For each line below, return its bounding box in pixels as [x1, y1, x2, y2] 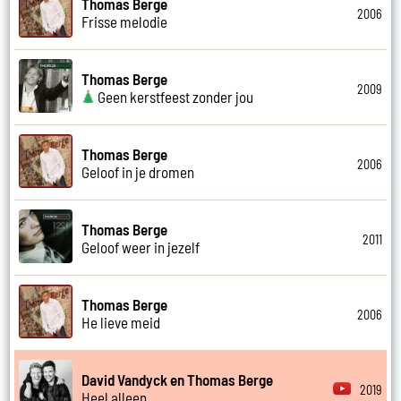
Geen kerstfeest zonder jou [95, 87, 254, 106]
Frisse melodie [81, 12, 168, 30]
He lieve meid [81, 312, 161, 331]
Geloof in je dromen [81, 162, 195, 181]
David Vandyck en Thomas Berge [81, 370, 274, 388]
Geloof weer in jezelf [81, 237, 200, 256]
